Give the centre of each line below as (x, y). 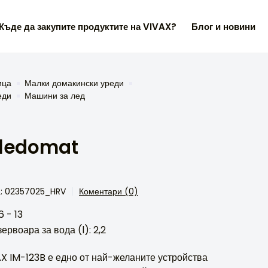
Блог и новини (223, 26)
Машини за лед (55, 96)
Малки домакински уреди (74, 83)
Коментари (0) (109, 191)
